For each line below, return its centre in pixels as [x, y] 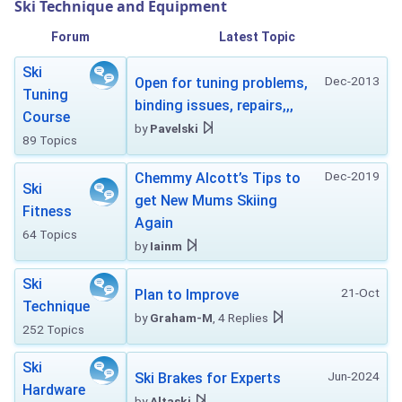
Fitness [47, 211]
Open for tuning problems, [221, 83]
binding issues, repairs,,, [214, 105]
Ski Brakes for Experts [208, 378]
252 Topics [53, 329]
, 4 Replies [240, 318]
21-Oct [360, 293]
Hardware [54, 390]
